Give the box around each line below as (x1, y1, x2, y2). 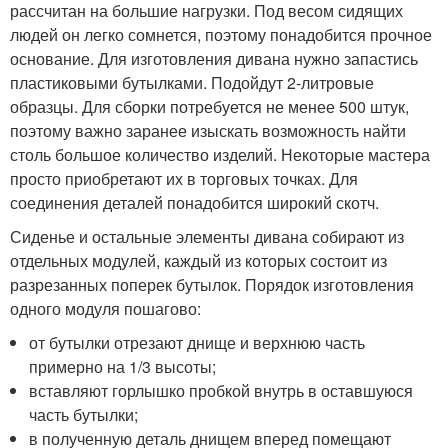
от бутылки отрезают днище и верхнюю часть (29, 330, 366, 354)
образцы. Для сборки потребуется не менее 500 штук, (10, 94, 409, 118)
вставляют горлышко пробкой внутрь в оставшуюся (29, 378, 414, 402)
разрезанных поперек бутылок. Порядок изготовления (10, 272, 414, 296)
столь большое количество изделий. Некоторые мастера (10, 142, 430, 166)
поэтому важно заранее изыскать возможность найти (10, 118, 406, 142)
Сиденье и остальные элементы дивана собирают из (10, 224, 404, 248)
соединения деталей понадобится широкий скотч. (10, 190, 379, 214)
